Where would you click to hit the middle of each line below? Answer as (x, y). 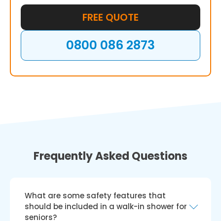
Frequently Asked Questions (110, 156)
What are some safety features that (95, 196)
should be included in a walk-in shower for (106, 206)
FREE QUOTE (110, 17)
